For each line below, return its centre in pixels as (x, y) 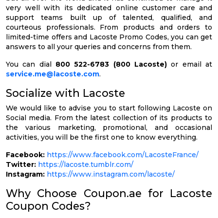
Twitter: (21, 164)
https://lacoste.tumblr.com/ (86, 164)
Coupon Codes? (48, 206)
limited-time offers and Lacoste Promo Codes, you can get (109, 37)
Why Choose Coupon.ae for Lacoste (109, 193)
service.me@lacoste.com (53, 74)
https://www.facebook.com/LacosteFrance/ (123, 154)
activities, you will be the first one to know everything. (102, 137)
